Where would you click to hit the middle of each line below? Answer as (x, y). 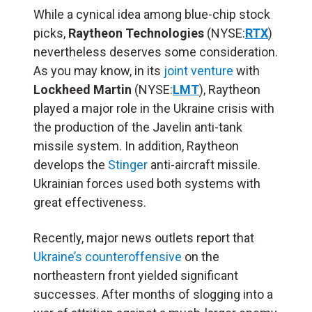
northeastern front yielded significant (136, 275)
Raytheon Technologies (136, 33)
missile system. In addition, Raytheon (136, 146)
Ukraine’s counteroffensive (108, 256)
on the (201, 256)
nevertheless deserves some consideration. (156, 52)
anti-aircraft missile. (204, 164)
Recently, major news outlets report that (144, 237)
